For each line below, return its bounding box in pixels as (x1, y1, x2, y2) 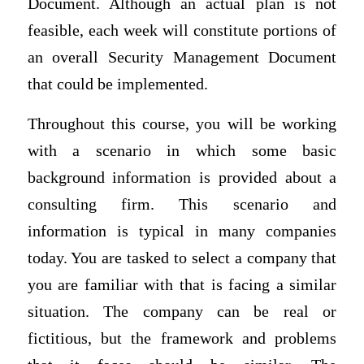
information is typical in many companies (27, 223, 337, 240)
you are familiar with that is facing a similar (27, 276, 337, 294)
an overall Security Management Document (27, 48, 337, 66)
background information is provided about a (27, 169, 337, 187)
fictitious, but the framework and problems (27, 330, 337, 348)
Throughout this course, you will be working (27, 115, 337, 133)
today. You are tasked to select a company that (27, 249, 337, 267)
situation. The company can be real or (27, 303, 337, 321)
